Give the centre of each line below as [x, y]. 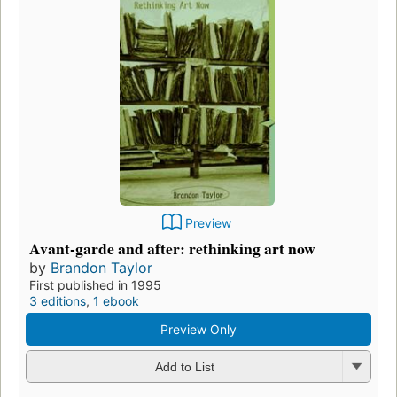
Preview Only [198, 329]
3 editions [58, 300]
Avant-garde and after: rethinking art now [172, 248]
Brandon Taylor [101, 267]
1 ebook [116, 300]
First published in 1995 [95, 284]
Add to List [184, 367]
